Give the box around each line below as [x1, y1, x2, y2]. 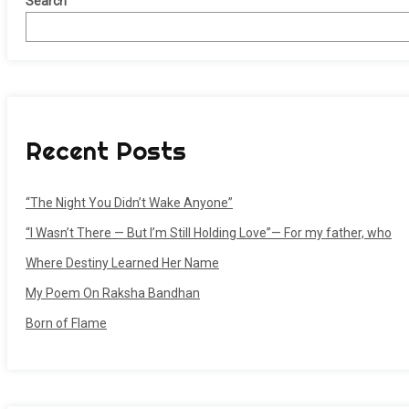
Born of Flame [26, 315, 107, 330]
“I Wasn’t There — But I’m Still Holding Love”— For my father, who [26, 225, 392, 240]
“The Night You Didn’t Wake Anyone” [26, 194, 233, 210]
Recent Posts [26, 135, 186, 167]
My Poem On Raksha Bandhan [26, 285, 200, 300]
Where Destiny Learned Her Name [26, 255, 219, 270]
